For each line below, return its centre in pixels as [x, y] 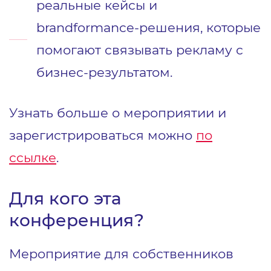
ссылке [33, 157]
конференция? [79, 220]
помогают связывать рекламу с [140, 49]
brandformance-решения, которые [149, 27]
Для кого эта [65, 198]
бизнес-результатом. [104, 72]
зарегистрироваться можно [103, 135]
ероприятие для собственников [127, 253]
